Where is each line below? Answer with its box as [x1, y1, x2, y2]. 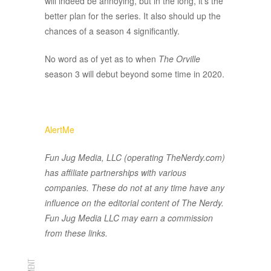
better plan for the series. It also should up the [45, 10, 221, 22]
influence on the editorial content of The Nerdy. [45, 197, 224, 209]
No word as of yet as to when [45, 53, 158, 65]
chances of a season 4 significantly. [45, 25, 180, 38]
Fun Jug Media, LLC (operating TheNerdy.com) [45, 151, 225, 164]
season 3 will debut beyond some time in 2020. [45, 68, 224, 80]
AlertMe [45, 123, 74, 136]
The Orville [158, 53, 200, 65]
